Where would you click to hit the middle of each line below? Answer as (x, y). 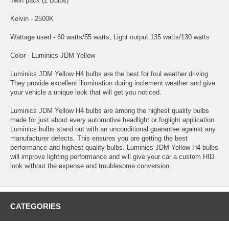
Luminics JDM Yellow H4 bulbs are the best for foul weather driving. (110, 74)
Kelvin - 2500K (32, 18)
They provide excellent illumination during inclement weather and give (113, 83)
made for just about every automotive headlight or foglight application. (113, 120)
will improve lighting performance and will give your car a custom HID (112, 156)
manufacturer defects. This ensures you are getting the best (99, 138)
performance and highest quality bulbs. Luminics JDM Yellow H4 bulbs (114, 147)
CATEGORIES (36, 206)
